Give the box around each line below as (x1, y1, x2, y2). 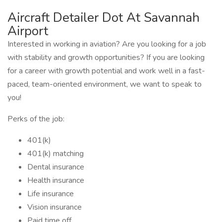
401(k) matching (27, 148, 84, 159)
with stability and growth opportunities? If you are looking (7, 52, 205, 63)
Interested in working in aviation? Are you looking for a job (7, 39, 206, 50)
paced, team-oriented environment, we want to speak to (7, 79, 202, 90)
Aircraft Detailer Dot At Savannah (7, 9, 200, 26)
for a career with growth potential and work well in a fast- (7, 65, 205, 76)
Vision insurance (27, 202, 82, 213)
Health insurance (27, 175, 84, 186)
